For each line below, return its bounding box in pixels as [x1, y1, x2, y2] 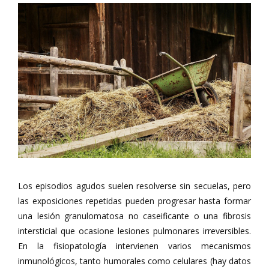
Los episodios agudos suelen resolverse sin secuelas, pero [18, 180, 251, 192]
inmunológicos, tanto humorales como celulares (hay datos [18, 255, 251, 267]
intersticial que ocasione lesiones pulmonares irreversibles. [18, 225, 251, 237]
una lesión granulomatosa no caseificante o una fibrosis [18, 210, 251, 222]
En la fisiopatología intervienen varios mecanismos [18, 240, 251, 252]
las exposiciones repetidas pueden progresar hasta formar [18, 195, 251, 207]
